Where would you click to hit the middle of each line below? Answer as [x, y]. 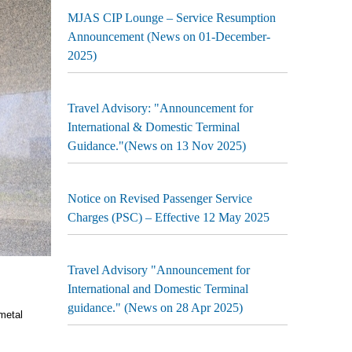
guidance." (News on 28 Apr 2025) [155, 308]
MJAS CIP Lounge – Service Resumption [172, 18]
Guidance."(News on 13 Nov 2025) [157, 146]
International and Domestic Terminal [158, 289]
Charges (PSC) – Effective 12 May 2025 [169, 217]
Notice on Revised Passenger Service [160, 198]
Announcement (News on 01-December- [169, 37]
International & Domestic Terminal [154, 127]
